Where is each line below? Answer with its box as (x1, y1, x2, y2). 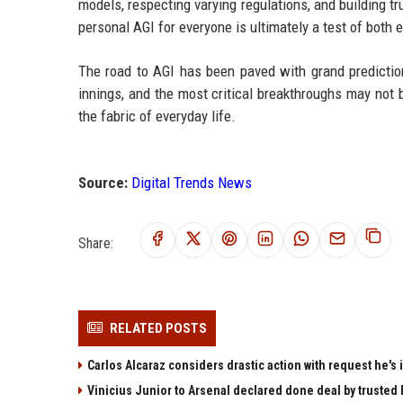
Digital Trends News (131, 173, 252, 192)
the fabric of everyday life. (78, 106, 236, 125)
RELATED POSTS (110, 319, 207, 336)
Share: (78, 234, 113, 251)
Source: (78, 173, 128, 192)
